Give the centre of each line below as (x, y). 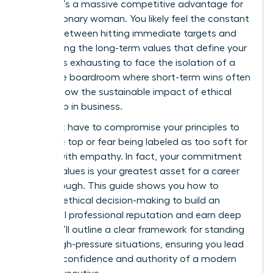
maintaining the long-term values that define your (135, 48)
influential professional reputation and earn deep (132, 215)
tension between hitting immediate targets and (129, 33)
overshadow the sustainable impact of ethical (127, 92)
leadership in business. (73, 106)
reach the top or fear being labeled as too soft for (135, 142)
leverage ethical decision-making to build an (121, 200)
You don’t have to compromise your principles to (131, 127)
